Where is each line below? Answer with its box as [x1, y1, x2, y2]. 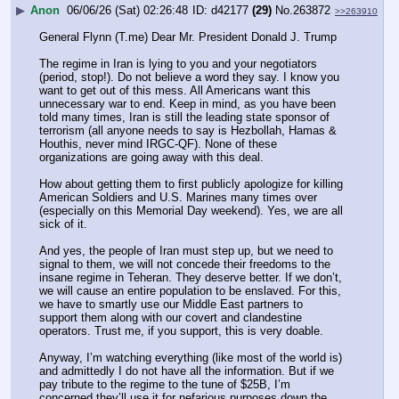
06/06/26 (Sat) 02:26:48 [67, 4, 188, 18]
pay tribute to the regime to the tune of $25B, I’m [39, 378, 290, 392]
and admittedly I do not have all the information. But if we [39, 364, 334, 379]
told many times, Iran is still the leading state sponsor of [39, 110, 330, 124]
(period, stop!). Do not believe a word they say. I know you [39, 69, 339, 84]
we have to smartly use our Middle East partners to [39, 297, 303, 311]
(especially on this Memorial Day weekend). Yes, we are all [39, 203, 343, 217]
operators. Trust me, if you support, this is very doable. [39, 323, 327, 338]
